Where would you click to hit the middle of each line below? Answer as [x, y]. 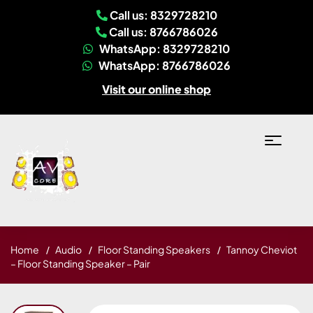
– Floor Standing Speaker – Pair [80, 263]
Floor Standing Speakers [154, 249]
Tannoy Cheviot [262, 249]
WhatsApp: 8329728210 [163, 49]
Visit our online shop [156, 89]
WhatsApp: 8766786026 [163, 65]
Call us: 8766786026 [162, 32]
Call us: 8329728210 [162, 15]
